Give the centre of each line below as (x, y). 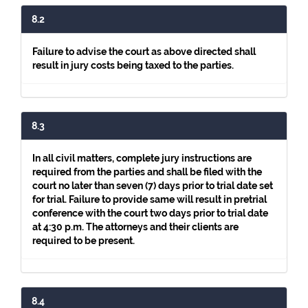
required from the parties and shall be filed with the (147, 172)
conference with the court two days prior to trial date (150, 213)
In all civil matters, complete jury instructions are (142, 158)
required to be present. (84, 241)
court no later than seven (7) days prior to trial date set (153, 186)
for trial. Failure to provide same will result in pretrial (150, 199)
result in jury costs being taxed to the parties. (133, 65)
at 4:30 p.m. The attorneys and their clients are (135, 227)
